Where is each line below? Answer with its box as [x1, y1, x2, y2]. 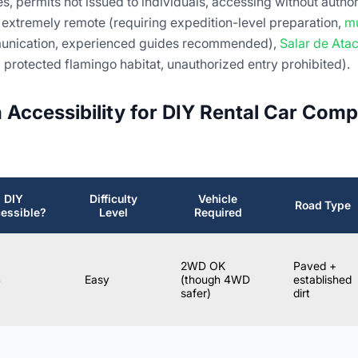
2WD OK [181, 259, 225, 273]
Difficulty [89, 192, 137, 206]
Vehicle [198, 192, 237, 206]
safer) [181, 286, 211, 300]
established [293, 272, 352, 287]
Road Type [294, 198, 351, 213]
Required [193, 205, 242, 220]
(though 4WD [181, 272, 250, 287]
